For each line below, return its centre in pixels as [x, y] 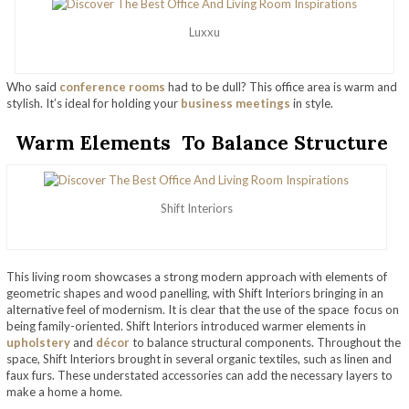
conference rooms [112, 86]
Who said [33, 86]
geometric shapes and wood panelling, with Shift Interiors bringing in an [195, 293]
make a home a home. [64, 391]
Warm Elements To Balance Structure [204, 142]
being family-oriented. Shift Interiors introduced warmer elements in [186, 325]
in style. [312, 103]
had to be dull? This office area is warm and [281, 86]
